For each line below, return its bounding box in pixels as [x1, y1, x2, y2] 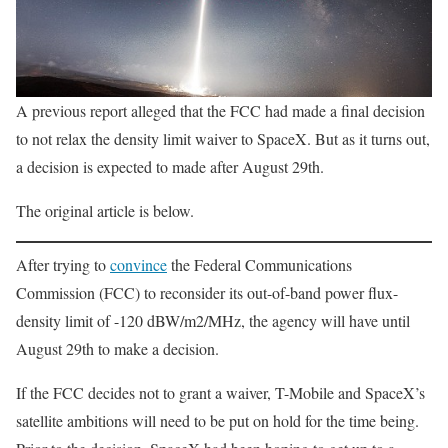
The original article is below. [16, 200, 194, 221]
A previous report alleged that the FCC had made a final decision [16, 100, 425, 121]
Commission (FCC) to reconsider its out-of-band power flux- [16, 282, 398, 303]
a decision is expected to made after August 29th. [16, 156, 324, 177]
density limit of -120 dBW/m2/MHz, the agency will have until [16, 310, 410, 331]
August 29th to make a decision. [16, 338, 219, 359]
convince [110, 254, 167, 275]
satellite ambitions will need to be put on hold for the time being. [16, 410, 419, 431]
